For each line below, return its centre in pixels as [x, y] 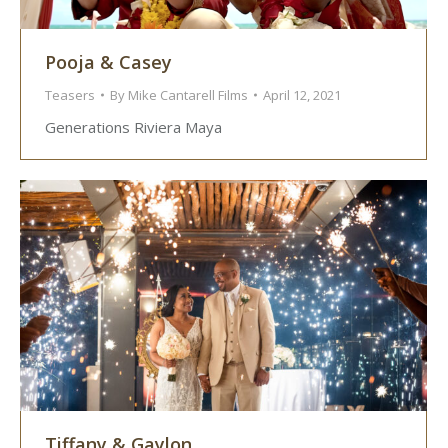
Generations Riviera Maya [133, 127]
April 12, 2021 [302, 95]
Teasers [70, 95]
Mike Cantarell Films [188, 95]
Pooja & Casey [108, 62]
